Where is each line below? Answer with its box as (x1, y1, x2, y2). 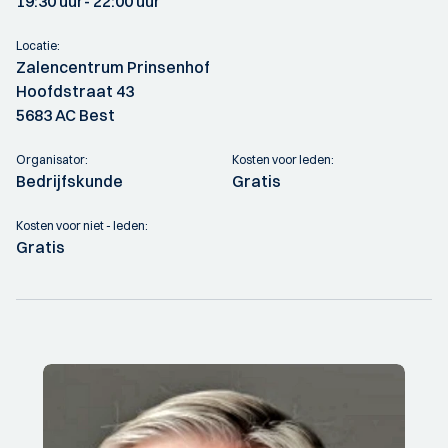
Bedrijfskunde (16, 171, 123, 191)
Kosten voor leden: (232, 152, 334, 167)
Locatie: (16, 38, 60, 53)
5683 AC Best (16, 105, 115, 125)
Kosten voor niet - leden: (16, 218, 148, 233)
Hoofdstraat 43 (16, 81, 134, 101)
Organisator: (16, 152, 88, 167)
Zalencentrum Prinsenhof (16, 57, 210, 77)
